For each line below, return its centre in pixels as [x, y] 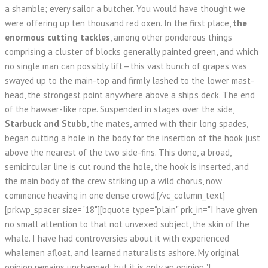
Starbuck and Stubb [46, 124]
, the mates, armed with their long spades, [167, 124]
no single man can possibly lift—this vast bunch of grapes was [126, 66]
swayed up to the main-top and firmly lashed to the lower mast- [130, 80]
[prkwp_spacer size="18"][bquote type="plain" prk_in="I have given [131, 210]
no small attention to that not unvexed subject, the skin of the [127, 224]
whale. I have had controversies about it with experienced [117, 238]
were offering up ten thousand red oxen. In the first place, [119, 23]
